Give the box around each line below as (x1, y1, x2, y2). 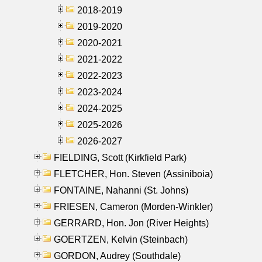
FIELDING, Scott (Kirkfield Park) (54, 152, 187, 163)
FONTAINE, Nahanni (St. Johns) (54, 185, 188, 195)
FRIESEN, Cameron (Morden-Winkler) (54, 201, 213, 212)
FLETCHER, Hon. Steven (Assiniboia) (54, 168, 213, 179)
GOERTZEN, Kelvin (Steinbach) (54, 234, 188, 244)
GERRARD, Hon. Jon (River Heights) (54, 218, 209, 228)
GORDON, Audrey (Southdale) (54, 250, 181, 261)
